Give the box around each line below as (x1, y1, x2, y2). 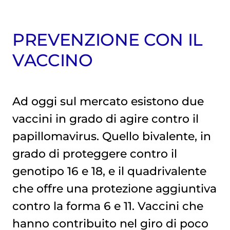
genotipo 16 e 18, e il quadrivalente (12, 164, 206, 178)
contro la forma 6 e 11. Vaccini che (12, 199, 203, 213)
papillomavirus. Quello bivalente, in (12, 129, 211, 143)
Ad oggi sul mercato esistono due (12, 94, 204, 108)
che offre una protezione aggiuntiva (12, 182, 217, 196)
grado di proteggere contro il (12, 147, 177, 161)
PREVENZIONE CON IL (12, 29, 203, 50)
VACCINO (12, 50, 93, 71)
